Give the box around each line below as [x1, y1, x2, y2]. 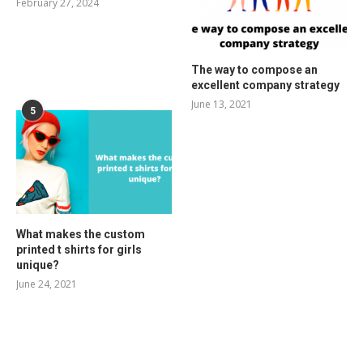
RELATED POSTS [16, 331, 107, 344]
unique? [16, 258, 59, 271]
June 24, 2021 [16, 276, 77, 291]
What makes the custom [16, 227, 145, 241]
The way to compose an [191, 62, 318, 76]
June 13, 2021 [191, 96, 253, 111]
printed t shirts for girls [16, 242, 142, 256]
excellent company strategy [191, 78, 340, 92]
